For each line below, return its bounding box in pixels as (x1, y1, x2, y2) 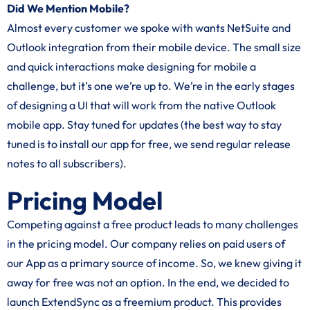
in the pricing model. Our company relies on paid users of (7, 237, 285, 250)
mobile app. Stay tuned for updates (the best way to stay (7, 118, 282, 131)
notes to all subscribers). (7, 156, 127, 170)
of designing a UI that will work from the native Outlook (7, 98, 276, 112)
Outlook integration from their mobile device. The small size (7, 40, 301, 54)
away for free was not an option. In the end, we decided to (7, 275, 289, 289)
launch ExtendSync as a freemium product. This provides (7, 295, 282, 309)
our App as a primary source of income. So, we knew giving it (7, 256, 302, 270)
